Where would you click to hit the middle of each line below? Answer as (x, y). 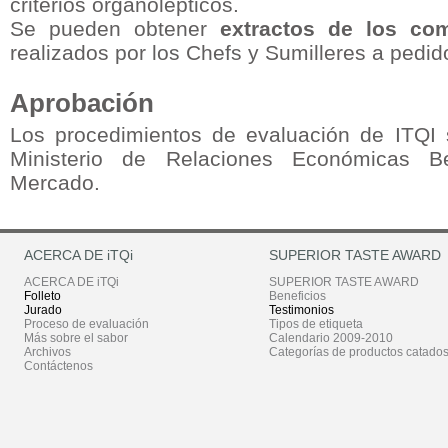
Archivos (47, 352)
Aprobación (82, 103)
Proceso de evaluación (86, 324)
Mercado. (55, 182)
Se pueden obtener (115, 28)
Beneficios (297, 296)
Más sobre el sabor (76, 338)
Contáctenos (58, 366)
